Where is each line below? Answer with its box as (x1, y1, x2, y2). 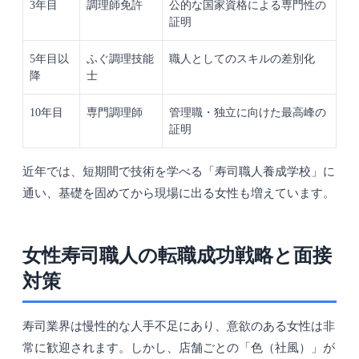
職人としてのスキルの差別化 (169, 53, 315, 66)
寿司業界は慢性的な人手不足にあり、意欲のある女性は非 (22, 320, 335, 333)
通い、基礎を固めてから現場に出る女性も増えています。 (22, 187, 335, 200)
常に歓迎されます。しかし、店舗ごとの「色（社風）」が (22, 341, 335, 355)
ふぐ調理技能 (87, 53, 154, 66)
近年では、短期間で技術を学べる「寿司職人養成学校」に (22, 165, 335, 179)
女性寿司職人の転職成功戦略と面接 (22, 245, 332, 267)
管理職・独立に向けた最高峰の (169, 107, 326, 119)
